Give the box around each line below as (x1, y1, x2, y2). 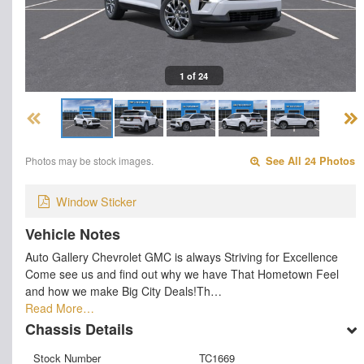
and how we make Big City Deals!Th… (25, 282, 222, 299)
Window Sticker (56, 192, 136, 210)
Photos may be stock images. (25, 154, 154, 168)
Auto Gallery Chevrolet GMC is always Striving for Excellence (25, 248, 338, 265)
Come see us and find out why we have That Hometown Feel (25, 265, 339, 282)
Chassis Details (25, 318, 133, 340)
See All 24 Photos (262, 154, 356, 169)
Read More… (25, 299, 94, 316)
